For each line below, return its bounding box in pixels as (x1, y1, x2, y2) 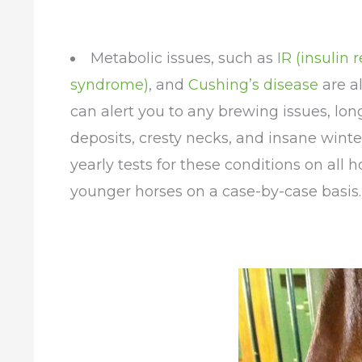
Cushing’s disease (188, 76, 318, 94)
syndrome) (70, 76, 149, 94)
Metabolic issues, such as (90, 49, 277, 67)
